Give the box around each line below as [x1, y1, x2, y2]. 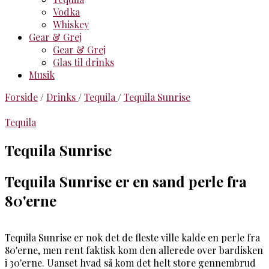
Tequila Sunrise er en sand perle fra [5, 171, 247, 191]
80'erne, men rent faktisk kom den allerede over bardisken [5, 243, 263, 256]
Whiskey [53, 18, 89, 31]
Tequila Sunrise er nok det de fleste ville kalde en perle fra [5, 231, 260, 244]
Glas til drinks [53, 56, 114, 68]
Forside [5, 91, 38, 103]
